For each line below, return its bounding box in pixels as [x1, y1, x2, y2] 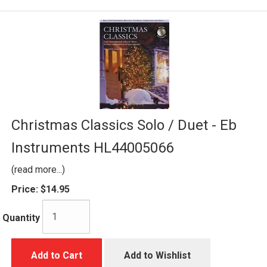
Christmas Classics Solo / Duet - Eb [11, 116, 237, 133]
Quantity [2, 212, 40, 224]
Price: [11, 183, 38, 195]
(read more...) [11, 163, 65, 175]
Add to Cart [31, 249, 82, 261]
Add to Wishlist [124, 249, 191, 261]
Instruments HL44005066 [11, 139, 173, 156]
